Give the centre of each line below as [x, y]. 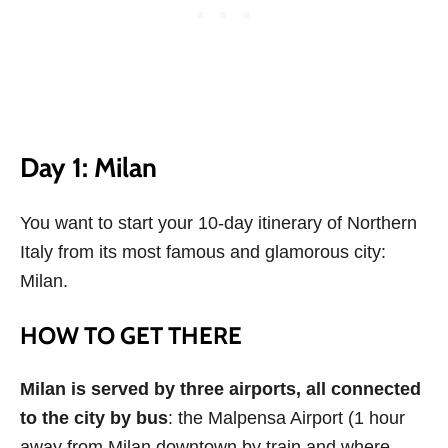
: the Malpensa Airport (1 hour [286, 418]
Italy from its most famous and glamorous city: [203, 252]
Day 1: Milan [88, 168]
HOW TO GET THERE [131, 336]
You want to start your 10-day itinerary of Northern [218, 223]
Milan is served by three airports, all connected [220, 389]
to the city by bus [94, 418]
